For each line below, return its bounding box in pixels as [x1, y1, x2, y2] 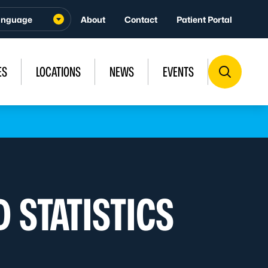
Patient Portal [176, 14, 232, 25]
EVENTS [163, 64, 194, 80]
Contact [124, 14, 157, 25]
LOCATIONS [36, 64, 81, 80]
